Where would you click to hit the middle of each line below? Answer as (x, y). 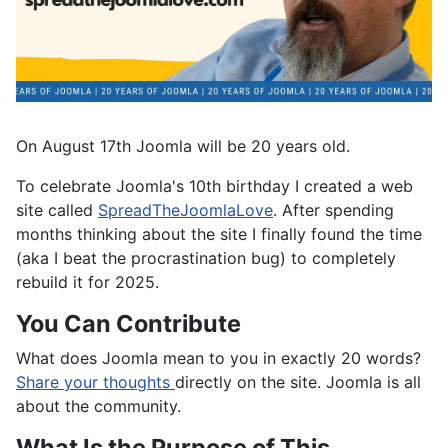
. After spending (333, 210)
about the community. (98, 406)
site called (57, 210)
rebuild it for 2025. (87, 282)
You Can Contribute (128, 324)
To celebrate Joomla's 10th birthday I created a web (214, 186)
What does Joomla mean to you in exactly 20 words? (218, 358)
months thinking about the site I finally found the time (219, 234)
